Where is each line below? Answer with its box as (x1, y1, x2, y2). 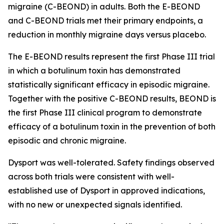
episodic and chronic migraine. (8, 135, 126, 145)
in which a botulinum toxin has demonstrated (8, 65, 180, 75)
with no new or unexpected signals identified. (8, 199, 182, 209)
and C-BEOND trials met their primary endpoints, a (8, 15, 203, 25)
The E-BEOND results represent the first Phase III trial (8, 51, 215, 61)
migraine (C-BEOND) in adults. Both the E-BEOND (8, 1, 200, 11)
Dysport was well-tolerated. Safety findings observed (8, 157, 214, 167)
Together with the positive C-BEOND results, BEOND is (8, 93, 216, 103)
